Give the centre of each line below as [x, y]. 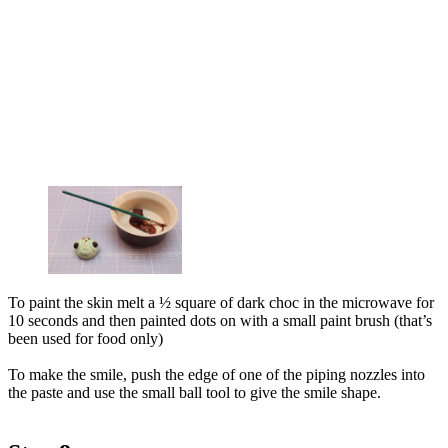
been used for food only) [85, 339]
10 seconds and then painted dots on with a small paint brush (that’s [220, 321]
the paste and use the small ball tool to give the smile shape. [194, 393]
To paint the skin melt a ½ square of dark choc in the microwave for [221, 303]
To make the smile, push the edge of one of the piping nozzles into [216, 375]
